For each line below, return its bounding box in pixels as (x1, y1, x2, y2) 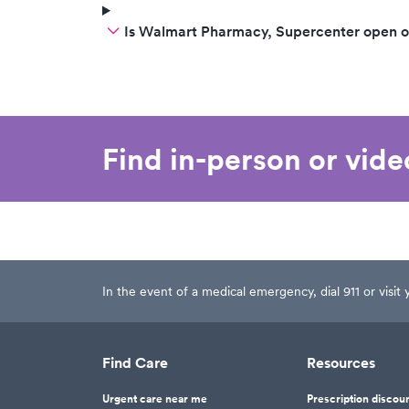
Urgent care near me (102, 391, 207, 407)
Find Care (102, 353, 168, 372)
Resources (307, 353, 375, 372)
